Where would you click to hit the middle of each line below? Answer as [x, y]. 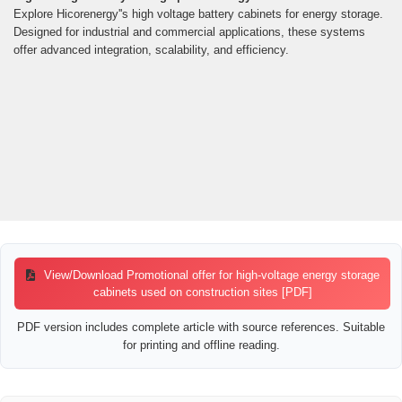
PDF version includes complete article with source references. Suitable [201, 327]
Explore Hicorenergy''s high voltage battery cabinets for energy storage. [198, 13]
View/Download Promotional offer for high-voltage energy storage [210, 275]
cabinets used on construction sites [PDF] [202, 292]
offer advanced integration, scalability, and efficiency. [151, 49]
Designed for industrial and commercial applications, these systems [189, 31]
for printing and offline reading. [201, 345]
